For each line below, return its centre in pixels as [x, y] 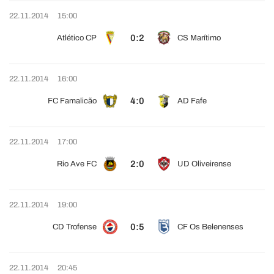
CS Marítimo [199, 38]
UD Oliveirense [204, 164]
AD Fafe [192, 101]
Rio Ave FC [77, 164]
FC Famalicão [72, 101]
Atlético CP [77, 38]
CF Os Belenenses [210, 227]
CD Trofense [75, 227]
